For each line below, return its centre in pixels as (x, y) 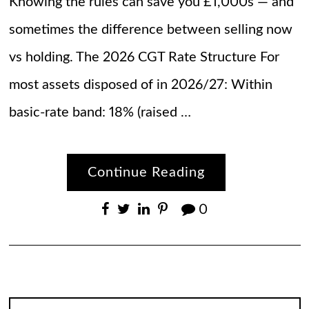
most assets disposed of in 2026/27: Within (140, 85)
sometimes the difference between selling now (150, 30)
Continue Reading (146, 173)
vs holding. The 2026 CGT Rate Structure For (144, 58)
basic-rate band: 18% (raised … (100, 113)
